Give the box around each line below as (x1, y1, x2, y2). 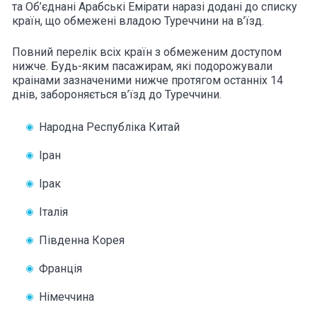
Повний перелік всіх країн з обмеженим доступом (12, 45, 282, 59)
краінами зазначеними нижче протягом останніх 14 (12, 74, 283, 87)
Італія (39, 205, 68, 219)
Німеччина (39, 290, 94, 304)
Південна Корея (39, 234, 125, 247)
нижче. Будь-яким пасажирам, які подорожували (12, 59, 272, 73)
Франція (39, 262, 82, 275)
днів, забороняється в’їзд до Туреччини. (12, 88, 221, 101)
